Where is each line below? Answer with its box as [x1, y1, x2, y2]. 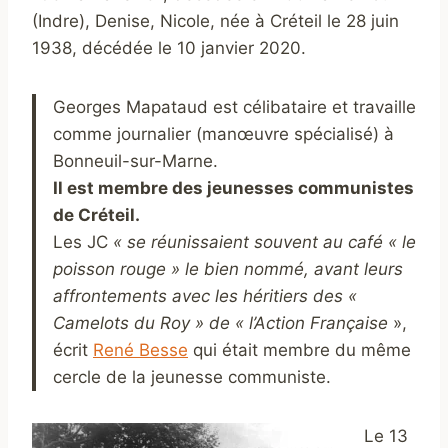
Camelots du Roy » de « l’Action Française [53, 312, 388, 333]
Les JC [53, 231, 113, 252]
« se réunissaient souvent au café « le [113, 231, 416, 252]
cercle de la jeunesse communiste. [53, 366, 331, 387]
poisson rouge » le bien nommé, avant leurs [53, 258, 403, 279]
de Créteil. [53, 204, 140, 225]
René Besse [93, 339, 188, 360]
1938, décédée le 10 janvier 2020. [32, 37, 306, 58]
